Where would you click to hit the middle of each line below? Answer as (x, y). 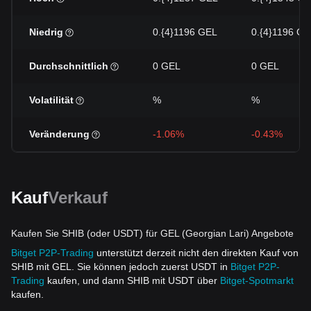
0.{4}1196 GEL (185, 32)
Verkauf (78, 197)
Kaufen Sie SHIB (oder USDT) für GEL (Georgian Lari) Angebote (152, 233)
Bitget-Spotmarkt (257, 280)
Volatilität (51, 100)
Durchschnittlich (69, 66)
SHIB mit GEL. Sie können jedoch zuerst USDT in (121, 267)
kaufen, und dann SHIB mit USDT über (132, 280)
